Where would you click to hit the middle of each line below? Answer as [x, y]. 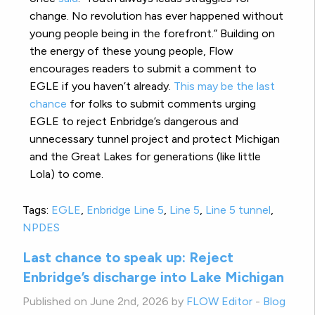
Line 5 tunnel [238, 210]
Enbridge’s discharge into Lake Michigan [153, 277]
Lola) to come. [68, 174]
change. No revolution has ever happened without [156, 16]
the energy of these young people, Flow [131, 51]
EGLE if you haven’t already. [102, 86]
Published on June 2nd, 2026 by [104, 302]
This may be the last [224, 86]
